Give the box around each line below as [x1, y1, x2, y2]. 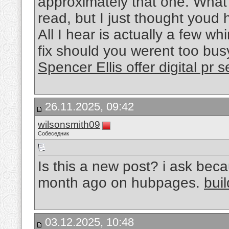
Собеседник [38, 130, 69, 136]
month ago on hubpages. [38, 175, 204, 191]
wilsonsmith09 [38, 119, 100, 130]
